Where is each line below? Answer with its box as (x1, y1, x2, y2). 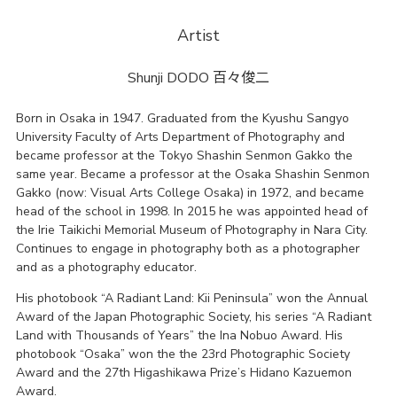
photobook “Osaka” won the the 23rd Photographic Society (15, 346, 350, 363)
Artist (177, 25, 220, 47)
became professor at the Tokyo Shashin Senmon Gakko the (15, 147, 353, 165)
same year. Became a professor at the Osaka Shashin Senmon (15, 166, 370, 183)
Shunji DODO (128, 68, 213, 89)
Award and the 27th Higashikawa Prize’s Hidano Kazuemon (15, 364, 352, 382)
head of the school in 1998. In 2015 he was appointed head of (15, 203, 368, 221)
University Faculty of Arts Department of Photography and (15, 128, 345, 146)
